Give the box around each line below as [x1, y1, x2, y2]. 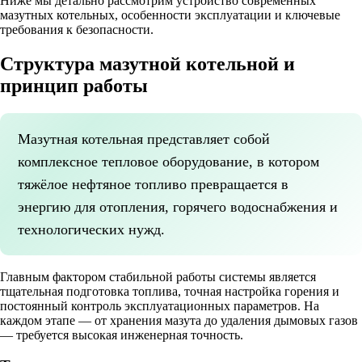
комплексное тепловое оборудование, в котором [18, 153, 319, 170]
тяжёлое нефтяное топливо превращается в [18, 175, 288, 192]
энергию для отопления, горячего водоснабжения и [18, 198, 338, 215]
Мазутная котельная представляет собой [18, 130, 270, 147]
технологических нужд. [18, 221, 165, 238]
